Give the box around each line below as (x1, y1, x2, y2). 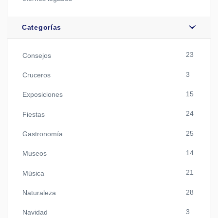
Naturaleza (22, 188, 56, 197)
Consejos (22, 51, 51, 59)
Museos (22, 149, 47, 158)
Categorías (22, 23, 61, 32)
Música (22, 169, 44, 177)
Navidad (22, 208, 48, 217)
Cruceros (22, 71, 51, 79)
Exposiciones (22, 91, 63, 99)
